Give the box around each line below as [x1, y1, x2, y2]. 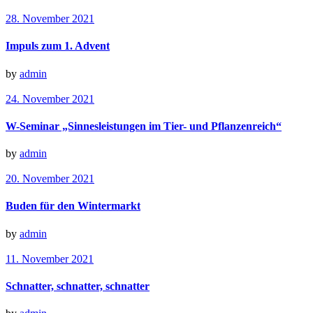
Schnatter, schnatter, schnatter [6, 279, 150, 292]
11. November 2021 [6, 252, 94, 265]
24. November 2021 [6, 92, 94, 105]
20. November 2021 [6, 173, 94, 185]
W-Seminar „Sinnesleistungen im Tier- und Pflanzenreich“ [6, 119, 282, 132]
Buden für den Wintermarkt [6, 200, 140, 212]
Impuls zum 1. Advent [6, 40, 110, 52]
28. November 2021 [6, 13, 94, 24]
